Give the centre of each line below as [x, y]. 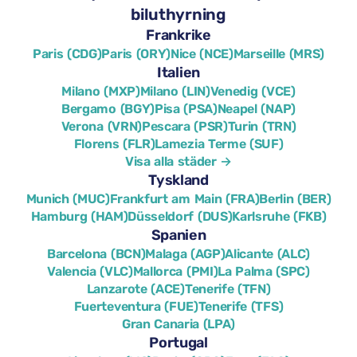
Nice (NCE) [202, 54]
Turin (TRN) [262, 126]
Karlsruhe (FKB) [279, 216]
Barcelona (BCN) [96, 254]
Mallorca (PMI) [175, 271]
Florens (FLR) [114, 144]
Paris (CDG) [67, 54]
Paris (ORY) [136, 54]
